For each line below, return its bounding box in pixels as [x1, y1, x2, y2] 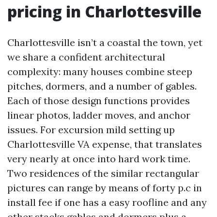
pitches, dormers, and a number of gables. [7, 80, 197, 92]
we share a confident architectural [7, 51, 165, 63]
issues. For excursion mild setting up [7, 124, 175, 136]
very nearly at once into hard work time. [7, 153, 190, 165]
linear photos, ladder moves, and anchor [7, 109, 190, 121]
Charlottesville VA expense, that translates [7, 138, 202, 150]
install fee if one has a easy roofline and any [7, 196, 207, 208]
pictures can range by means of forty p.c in [7, 182, 202, 194]
